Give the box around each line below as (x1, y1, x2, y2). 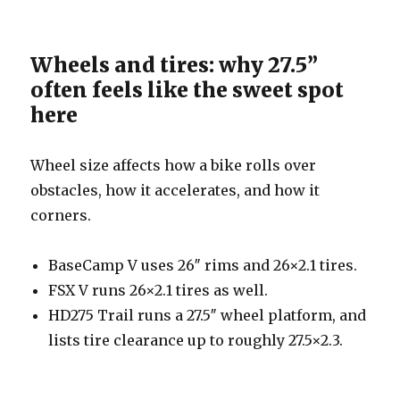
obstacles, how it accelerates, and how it (30, 180, 321, 199)
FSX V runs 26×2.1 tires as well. (48, 280, 269, 299)
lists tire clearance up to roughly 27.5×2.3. (48, 330, 344, 349)
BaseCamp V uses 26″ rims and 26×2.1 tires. (48, 255, 358, 274)
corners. (30, 205, 92, 224)
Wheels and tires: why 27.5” (30, 51, 319, 78)
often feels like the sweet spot (30, 76, 345, 103)
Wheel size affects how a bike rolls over (30, 155, 317, 174)
